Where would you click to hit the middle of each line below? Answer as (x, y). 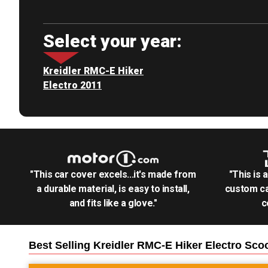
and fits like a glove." (113, 203)
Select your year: (112, 41)
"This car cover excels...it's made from (113, 174)
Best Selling (61, 245)
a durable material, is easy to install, (113, 189)
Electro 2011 (72, 85)
